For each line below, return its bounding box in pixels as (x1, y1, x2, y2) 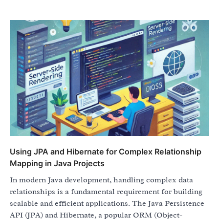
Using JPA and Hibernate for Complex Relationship (10, 146, 201, 156)
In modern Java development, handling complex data (10, 175, 193, 185)
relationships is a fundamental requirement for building (10, 186, 202, 197)
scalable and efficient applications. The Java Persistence (10, 198, 204, 208)
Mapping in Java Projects (10, 158, 105, 168)
